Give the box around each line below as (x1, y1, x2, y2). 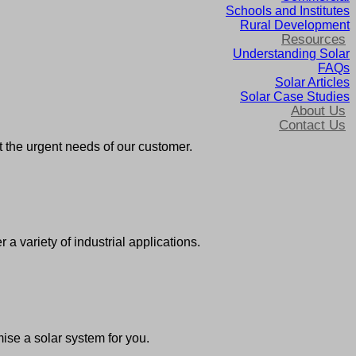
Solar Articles (275, 75, 350, 89)
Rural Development (240, 18, 350, 32)
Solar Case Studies (240, 90, 350, 103)
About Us (291, 103, 346, 118)
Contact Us (279, 118, 346, 133)
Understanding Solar (233, 47, 350, 60)
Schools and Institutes (226, 4, 350, 17)
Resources (281, 32, 346, 47)
